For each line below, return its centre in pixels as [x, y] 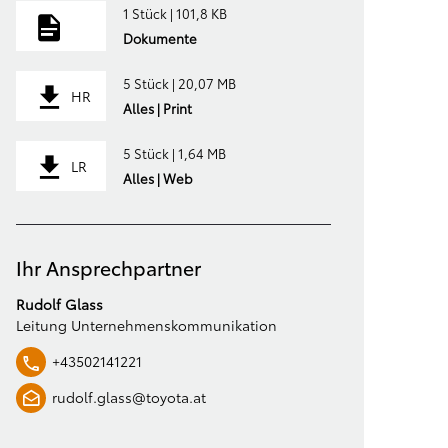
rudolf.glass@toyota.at [129, 397]
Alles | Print [157, 108]
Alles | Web [157, 178]
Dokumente [159, 38]
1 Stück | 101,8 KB [174, 13]
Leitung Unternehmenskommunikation [147, 324]
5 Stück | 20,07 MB [179, 83]
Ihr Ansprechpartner [109, 267]
